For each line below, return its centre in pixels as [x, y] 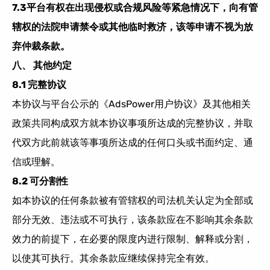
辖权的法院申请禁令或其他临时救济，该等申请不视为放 [133, 27]
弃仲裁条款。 [41, 46]
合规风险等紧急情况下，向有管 [190, 7]
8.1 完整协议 [39, 84]
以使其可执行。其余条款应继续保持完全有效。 [113, 258]
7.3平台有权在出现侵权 [63, 7]
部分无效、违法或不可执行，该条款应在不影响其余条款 [133, 219]
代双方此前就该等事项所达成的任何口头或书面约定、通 [133, 142]
